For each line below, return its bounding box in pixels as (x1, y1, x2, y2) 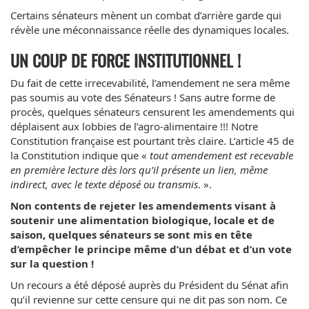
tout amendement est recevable (150, 148, 293, 162)
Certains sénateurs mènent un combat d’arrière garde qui (10, 8, 281, 22)
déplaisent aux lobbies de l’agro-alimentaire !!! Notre (10, 119, 258, 133)
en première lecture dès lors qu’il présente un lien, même (10, 162, 268, 177)
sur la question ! (10, 256, 94, 270)
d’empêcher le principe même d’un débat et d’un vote (10, 241, 292, 256)
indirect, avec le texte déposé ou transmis (10, 177, 198, 191)
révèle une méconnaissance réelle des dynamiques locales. (10, 22, 289, 37)
